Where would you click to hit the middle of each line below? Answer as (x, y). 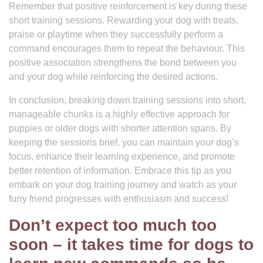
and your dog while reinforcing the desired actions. (113, 77)
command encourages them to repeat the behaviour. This (127, 48)
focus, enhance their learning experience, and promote (122, 156)
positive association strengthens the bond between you (123, 63)
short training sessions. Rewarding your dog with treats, (124, 20)
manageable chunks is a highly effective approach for (119, 114)
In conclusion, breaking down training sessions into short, (127, 100)
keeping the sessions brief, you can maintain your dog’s (124, 142)
